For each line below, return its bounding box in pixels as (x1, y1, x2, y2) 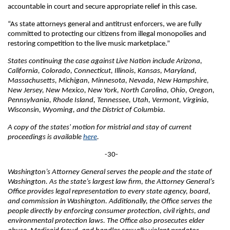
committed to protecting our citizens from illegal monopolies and (8, 30, 206, 38)
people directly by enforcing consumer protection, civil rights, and (8, 207, 210, 215)
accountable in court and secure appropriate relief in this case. (8, 3, 199, 11)
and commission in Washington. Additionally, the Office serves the (8, 198, 212, 205)
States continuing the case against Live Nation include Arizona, (8, 57, 202, 65)
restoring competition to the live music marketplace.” (8, 40, 170, 48)
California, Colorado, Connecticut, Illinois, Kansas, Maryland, (8, 67, 197, 75)
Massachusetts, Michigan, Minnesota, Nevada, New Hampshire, (8, 77, 209, 85)
